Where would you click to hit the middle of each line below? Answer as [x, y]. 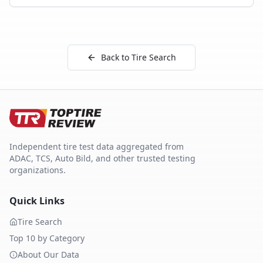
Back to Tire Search [139, 57]
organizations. [38, 170]
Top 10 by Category [47, 238]
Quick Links [37, 201]
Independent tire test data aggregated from [97, 146]
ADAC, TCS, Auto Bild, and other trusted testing [102, 158]
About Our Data [48, 254]
